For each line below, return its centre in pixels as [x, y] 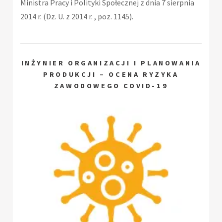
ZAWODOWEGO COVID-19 [111, 86]
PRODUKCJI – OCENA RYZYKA [111, 75]
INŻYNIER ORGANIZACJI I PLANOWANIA [111, 63]
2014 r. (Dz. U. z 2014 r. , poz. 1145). [77, 16]
